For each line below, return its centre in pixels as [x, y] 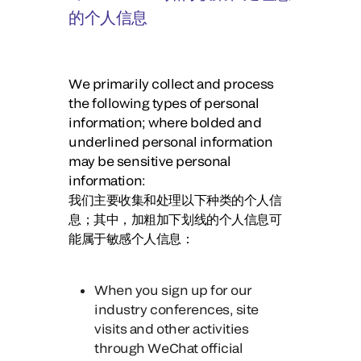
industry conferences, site [176, 309]
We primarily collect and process [171, 83]
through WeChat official [169, 348]
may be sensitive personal [150, 161]
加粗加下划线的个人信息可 [206, 219]
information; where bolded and [165, 122]
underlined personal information [171, 141]
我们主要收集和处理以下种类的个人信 [175, 199]
